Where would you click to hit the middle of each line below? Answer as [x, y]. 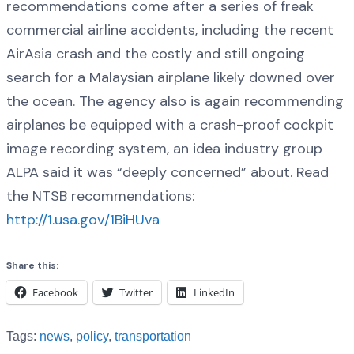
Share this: [32, 266]
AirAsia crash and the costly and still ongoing [156, 53]
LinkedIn [214, 293]
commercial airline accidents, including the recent [170, 30]
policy [92, 337]
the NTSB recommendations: [100, 196]
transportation [153, 337]
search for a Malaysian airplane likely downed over [171, 77]
